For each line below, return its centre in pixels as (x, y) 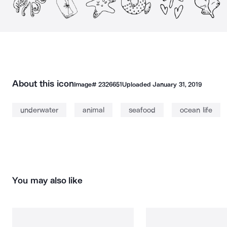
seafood (142, 110)
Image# (86, 84)
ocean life (196, 110)
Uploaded (137, 84)
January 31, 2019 (177, 84)
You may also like (48, 180)
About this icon (43, 84)
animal (93, 110)
